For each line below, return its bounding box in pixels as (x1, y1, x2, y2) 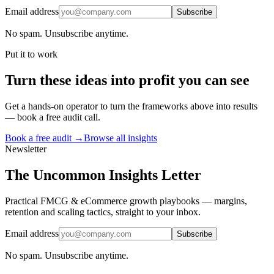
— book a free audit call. (5, 111, 100, 122)
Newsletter (5, 143, 46, 154)
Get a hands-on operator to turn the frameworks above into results (5, 100, 257, 111)
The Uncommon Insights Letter (5, 166, 201, 183)
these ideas (40, 72, 107, 88)
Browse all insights (84, 132, 157, 143)
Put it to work (5, 49, 57, 60)
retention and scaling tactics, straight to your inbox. (5, 206, 201, 217)
